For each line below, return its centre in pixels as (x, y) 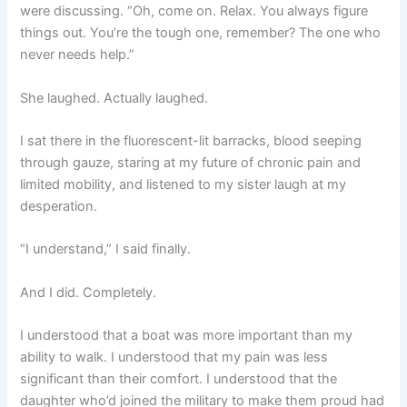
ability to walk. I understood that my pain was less (174, 357)
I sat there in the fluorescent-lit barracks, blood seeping (191, 140)
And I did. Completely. (89, 292)
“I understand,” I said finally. (106, 249)
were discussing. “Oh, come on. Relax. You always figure (194, 11)
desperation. (59, 206)
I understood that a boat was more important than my (187, 335)
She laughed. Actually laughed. (114, 98)
